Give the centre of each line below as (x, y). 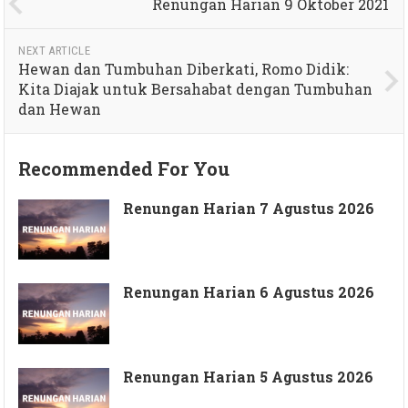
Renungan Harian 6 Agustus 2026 (249, 292)
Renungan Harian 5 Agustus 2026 (249, 377)
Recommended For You (124, 168)
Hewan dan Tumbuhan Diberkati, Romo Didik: (184, 68)
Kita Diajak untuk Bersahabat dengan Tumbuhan (196, 88)
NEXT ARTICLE (55, 50)
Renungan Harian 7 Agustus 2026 (249, 208)
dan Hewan (60, 108)
